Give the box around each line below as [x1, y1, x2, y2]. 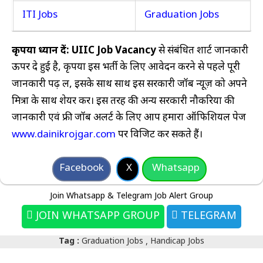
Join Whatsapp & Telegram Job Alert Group [50, 191, 213, 203]
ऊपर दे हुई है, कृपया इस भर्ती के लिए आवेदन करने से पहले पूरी [12, 61, 240, 75]
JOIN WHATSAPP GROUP [33, 210, 160, 224]
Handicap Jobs [150, 235, 204, 247]
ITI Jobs [22, 9, 58, 22]
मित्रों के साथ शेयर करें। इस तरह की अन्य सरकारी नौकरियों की [12, 95, 234, 108]
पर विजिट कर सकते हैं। [116, 128, 203, 141]
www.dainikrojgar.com [12, 128, 116, 141]
